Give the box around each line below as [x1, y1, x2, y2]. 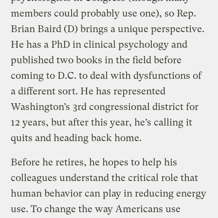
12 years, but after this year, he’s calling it [11, 116, 193, 128]
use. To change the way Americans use [11, 203, 181, 215]
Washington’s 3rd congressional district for [11, 101, 199, 112]
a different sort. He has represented [11, 85, 166, 97]
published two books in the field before [11, 54, 182, 66]
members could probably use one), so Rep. [11, 7, 197, 19]
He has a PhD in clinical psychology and [11, 38, 188, 50]
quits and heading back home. [11, 132, 142, 144]
